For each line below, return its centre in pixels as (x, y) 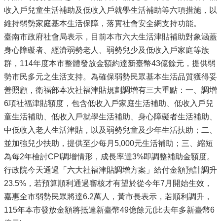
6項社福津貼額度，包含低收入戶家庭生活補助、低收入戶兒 (109, 103)
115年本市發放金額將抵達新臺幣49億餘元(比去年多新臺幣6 (109, 210)
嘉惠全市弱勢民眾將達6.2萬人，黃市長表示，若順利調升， (108, 196)
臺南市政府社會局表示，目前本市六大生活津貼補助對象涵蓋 (110, 37)
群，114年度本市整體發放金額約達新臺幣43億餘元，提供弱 (110, 63)
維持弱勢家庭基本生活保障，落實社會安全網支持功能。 (103, 23)
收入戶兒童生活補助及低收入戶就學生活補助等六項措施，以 (110, 10)
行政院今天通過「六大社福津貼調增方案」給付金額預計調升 (110, 170)
